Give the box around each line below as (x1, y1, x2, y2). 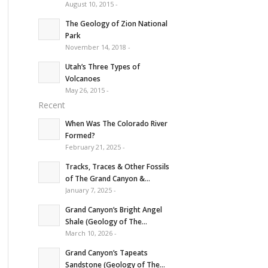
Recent (38, 99, 65, 111)
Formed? (65, 130, 95, 140)
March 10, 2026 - (65, 228, 117, 237)
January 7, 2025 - (65, 185, 116, 194)
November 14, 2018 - (65, 42, 130, 51)
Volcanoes (65, 73, 100, 83)
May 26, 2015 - (65, 85, 109, 95)
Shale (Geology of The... (65, 216, 147, 226)
